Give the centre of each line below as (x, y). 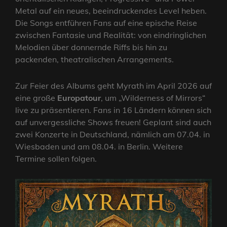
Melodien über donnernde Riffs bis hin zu (91, 47)
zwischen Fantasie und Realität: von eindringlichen (111, 35)
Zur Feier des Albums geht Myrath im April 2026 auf (113, 86)
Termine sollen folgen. (56, 159)
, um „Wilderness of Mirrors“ (153, 98)
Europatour (79, 98)
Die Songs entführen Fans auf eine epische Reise (106, 23)
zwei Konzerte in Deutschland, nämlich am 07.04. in (112, 135)
